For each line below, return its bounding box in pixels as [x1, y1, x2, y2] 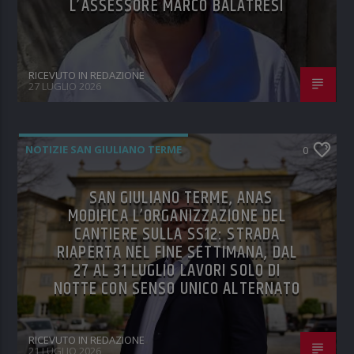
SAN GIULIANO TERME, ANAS [88, 184, 273, 213]
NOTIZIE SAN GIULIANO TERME [25, 142, 183, 157]
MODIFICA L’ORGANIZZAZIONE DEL [67, 202, 287, 231]
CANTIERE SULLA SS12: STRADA [73, 220, 281, 249]
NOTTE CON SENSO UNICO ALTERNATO [53, 275, 301, 303]
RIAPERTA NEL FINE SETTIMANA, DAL [57, 239, 297, 267]
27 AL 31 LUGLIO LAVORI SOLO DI [73, 257, 281, 285]
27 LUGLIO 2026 [28, 78, 102, 93]
